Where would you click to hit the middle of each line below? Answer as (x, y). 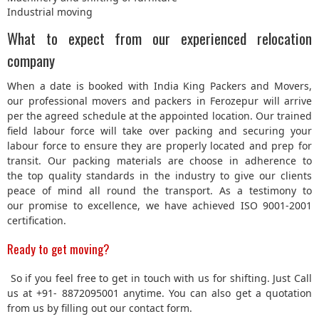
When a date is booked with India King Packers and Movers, (159, 86)
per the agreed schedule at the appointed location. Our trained (159, 116)
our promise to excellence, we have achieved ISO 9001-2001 (159, 206)
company (31, 60)
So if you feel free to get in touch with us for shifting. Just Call (159, 278)
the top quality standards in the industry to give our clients (159, 176)
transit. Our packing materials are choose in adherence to (159, 161)
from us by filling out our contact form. (100, 308)
